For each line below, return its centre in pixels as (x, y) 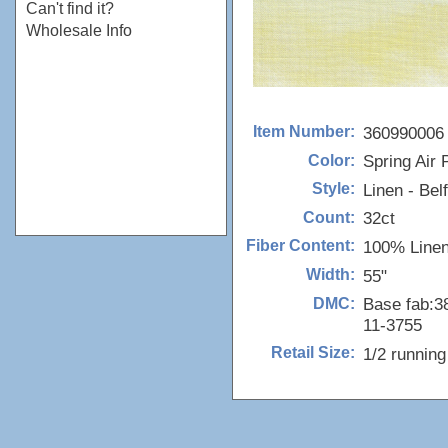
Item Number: (304, 131)
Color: (331, 160)
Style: (333, 189)
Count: (329, 217)
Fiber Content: (300, 246)
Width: (330, 275)
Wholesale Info (79, 30)
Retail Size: (313, 353)
